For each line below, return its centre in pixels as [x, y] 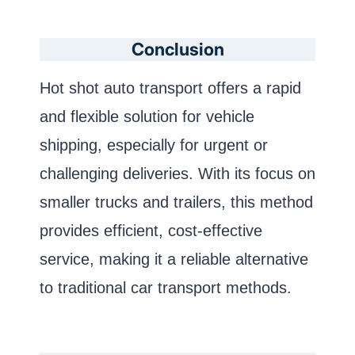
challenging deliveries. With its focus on [177, 173]
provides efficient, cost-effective [151, 230]
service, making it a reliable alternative [174, 259]
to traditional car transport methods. [166, 287]
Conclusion [177, 49]
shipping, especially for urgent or [154, 145]
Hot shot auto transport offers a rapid [170, 88]
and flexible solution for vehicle [147, 116]
